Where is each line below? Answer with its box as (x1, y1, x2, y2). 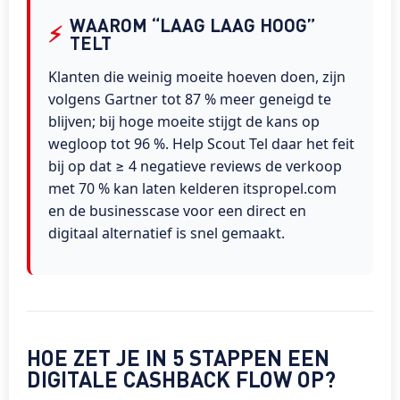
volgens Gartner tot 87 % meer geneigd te (48, 89, 331, 109)
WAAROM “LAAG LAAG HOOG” (70, 13, 315, 37)
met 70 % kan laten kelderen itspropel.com (48, 179, 337, 198)
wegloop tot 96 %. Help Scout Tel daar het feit (48, 134, 354, 154)
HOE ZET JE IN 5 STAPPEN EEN (27, 344, 329, 372)
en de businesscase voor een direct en (48, 201, 306, 221)
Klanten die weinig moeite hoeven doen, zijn (48, 67, 346, 87)
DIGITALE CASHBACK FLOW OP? (27, 365, 336, 394)
